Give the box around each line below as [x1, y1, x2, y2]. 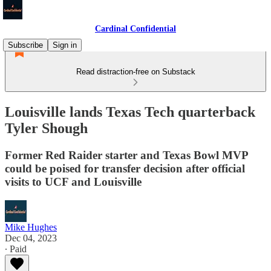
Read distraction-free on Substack [76, 67, 195, 76]
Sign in [53, 41, 77, 50]
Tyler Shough [5, 120, 88, 136]
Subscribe [8, 41, 43, 50]
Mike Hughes [5, 221, 57, 232]
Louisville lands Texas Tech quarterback [5, 103, 255, 120]
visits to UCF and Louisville [5, 175, 142, 188]
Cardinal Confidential [95, 24, 176, 33]
